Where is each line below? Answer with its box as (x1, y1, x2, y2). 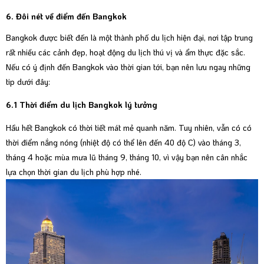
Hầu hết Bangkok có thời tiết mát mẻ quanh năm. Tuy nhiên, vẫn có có (6, 122, 252, 134)
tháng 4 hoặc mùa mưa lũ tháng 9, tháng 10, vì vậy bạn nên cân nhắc (6, 151, 247, 163)
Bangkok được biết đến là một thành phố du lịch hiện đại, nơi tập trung (6, 32, 253, 44)
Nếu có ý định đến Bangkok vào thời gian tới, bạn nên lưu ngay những (6, 61, 250, 73)
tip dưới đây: (6, 76, 50, 88)
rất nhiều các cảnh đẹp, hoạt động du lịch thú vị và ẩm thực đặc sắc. (6, 47, 245, 58)
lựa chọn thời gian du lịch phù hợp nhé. (6, 166, 144, 178)
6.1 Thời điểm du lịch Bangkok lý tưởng (6, 99, 157, 111)
